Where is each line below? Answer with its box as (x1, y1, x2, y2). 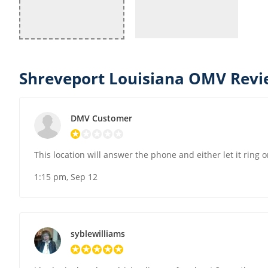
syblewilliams (71, 228, 125, 240)
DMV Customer (71, 112, 132, 124)
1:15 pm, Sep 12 (34, 171, 98, 183)
